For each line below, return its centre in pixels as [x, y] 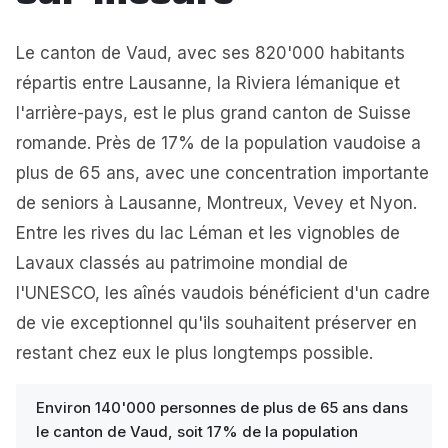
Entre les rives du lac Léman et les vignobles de [208, 233]
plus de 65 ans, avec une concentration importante [222, 173]
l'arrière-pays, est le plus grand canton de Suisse [213, 113]
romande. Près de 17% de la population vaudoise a [218, 143]
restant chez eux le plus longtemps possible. [194, 353]
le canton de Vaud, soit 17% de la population [197, 431]
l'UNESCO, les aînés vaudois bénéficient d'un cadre [223, 293]
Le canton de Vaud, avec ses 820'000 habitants [210, 53]
